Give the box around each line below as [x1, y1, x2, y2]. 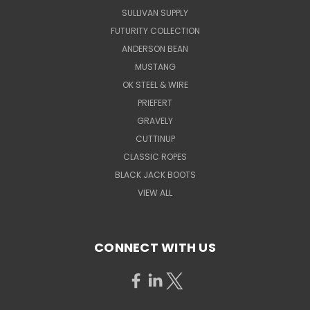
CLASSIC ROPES [123, 150, 187, 163]
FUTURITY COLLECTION [110, 24, 200, 37]
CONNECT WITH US [94, 238, 216, 256]
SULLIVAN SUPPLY [122, 6, 188, 19]
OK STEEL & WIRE [122, 78, 188, 91]
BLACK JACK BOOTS [114, 168, 196, 181]
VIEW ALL [138, 186, 172, 199]
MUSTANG [134, 60, 176, 73]
